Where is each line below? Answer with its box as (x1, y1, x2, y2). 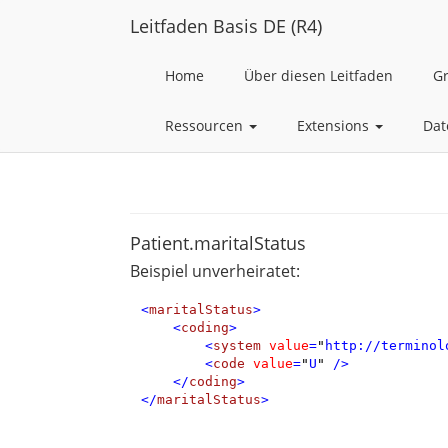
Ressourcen (165, 116, 247, 135)
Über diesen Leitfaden (244, 66, 393, 85)
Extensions (297, 116, 373, 135)
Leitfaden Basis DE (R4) (130, 14, 322, 38)
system (212, 337, 261, 353)
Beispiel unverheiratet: (130, 260, 300, 282)
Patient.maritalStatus (130, 231, 306, 255)
